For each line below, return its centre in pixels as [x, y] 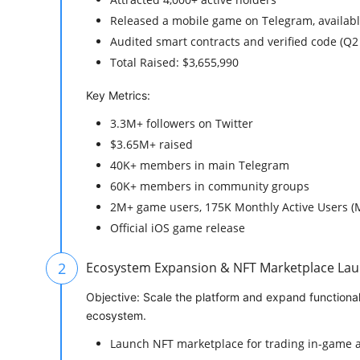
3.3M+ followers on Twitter [182, 124]
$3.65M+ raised [151, 145]
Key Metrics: [118, 96]
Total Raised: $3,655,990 [174, 63]
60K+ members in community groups [210, 186]
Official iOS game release [178, 228]
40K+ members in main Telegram [200, 166]
